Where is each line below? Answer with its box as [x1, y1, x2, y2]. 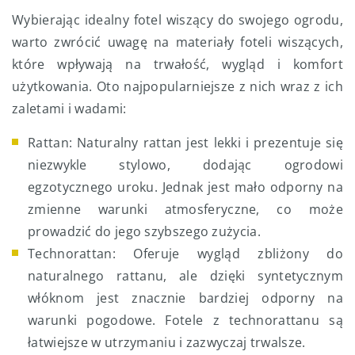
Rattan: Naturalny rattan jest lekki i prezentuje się [28, 134, 343, 152]
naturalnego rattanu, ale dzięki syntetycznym [28, 267, 343, 285]
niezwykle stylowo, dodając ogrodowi [28, 156, 343, 174]
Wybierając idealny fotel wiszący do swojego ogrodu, [12, 11, 343, 29]
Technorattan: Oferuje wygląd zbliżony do [28, 245, 343, 263]
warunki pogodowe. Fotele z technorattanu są [28, 311, 343, 330]
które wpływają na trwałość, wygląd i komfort [12, 55, 343, 74]
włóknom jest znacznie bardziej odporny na [28, 289, 343, 307]
